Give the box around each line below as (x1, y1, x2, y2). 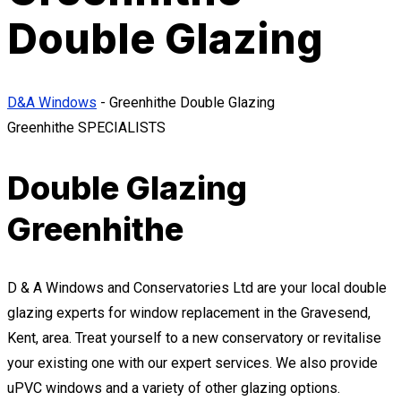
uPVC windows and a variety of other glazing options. (7, 380, 340, 397)
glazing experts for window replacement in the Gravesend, (7, 304, 371, 322)
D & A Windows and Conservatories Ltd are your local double (7, 279, 387, 297)
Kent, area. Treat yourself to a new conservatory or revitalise (7, 329, 381, 347)
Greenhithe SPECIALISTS (7, 118, 166, 136)
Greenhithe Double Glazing (109, 93, 275, 111)
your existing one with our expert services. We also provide (7, 354, 378, 372)
